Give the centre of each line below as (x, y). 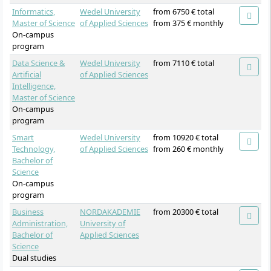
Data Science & (38, 63)
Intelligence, (34, 86)
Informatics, (34, 11)
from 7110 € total (184, 63)
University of (103, 223)
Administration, (40, 223)
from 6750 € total (184, 11)
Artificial (27, 74)
